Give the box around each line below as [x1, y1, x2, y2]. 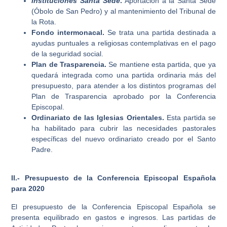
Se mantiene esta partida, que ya [106, 60, 216, 68]
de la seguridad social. [31, 49, 104, 58]
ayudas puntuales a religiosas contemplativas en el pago [31, 39, 216, 47]
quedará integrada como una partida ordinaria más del [31, 70, 216, 79]
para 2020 [11, 184, 45, 193]
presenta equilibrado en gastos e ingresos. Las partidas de [11, 213, 216, 221]
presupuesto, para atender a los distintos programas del [31, 81, 216, 90]
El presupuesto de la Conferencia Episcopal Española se [11, 202, 216, 211]
